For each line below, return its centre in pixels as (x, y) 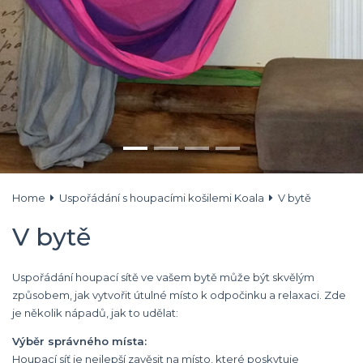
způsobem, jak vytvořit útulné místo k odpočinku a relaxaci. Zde (179, 295)
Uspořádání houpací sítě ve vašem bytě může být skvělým (163, 277)
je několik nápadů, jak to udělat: (95, 313)
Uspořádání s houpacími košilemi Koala (162, 198)
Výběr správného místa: (79, 341)
